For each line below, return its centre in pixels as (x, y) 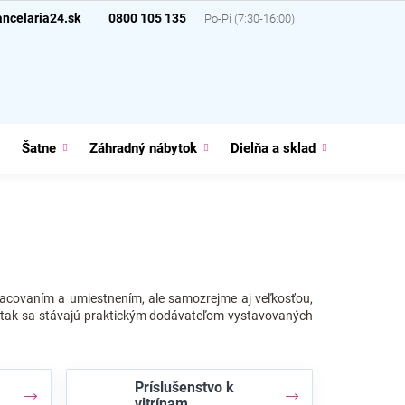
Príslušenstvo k (185, 387)
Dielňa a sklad (273, 148)
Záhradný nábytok (143, 148)
